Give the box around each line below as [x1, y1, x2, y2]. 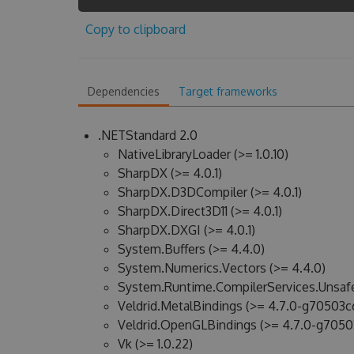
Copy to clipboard [85, 21, 186, 37]
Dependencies [87, 85, 160, 98]
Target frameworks [178, 85, 277, 98]
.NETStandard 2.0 [97, 127, 198, 143]
